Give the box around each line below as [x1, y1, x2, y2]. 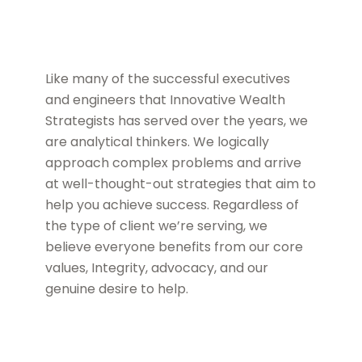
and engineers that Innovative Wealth [45, 90, 286, 110]
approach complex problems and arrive [45, 154, 302, 173]
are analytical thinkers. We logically [45, 133, 270, 152]
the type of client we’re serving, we [45, 217, 268, 236]
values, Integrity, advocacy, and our [45, 259, 269, 278]
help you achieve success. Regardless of [45, 196, 300, 215]
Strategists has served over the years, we [45, 112, 309, 131]
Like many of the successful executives [45, 69, 291, 89]
